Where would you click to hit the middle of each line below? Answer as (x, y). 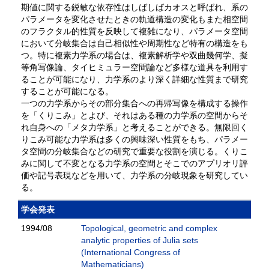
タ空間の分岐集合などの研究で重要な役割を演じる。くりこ (134, 151)
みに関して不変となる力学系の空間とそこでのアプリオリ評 (134, 163)
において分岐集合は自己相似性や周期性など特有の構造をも (134, 43)
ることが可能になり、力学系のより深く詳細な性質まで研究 (134, 79)
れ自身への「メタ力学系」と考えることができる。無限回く (134, 127)
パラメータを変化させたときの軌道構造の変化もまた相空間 (134, 19)
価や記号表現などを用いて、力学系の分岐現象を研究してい (134, 175)
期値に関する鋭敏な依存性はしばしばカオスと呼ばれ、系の (134, 7)
